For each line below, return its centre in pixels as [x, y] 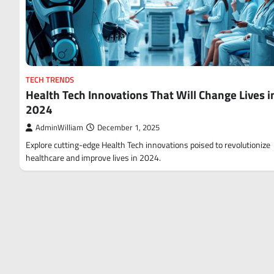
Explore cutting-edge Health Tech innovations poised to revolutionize [148, 145]
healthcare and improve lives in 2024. [93, 157]
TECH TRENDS [50, 80]
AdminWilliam [59, 127]
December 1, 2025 [128, 127]
